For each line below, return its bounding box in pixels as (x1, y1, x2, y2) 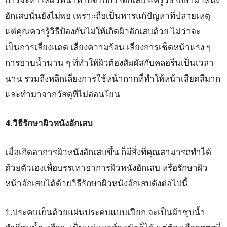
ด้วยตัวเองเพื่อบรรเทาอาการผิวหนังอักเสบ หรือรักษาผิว (5, 162, 208, 174)
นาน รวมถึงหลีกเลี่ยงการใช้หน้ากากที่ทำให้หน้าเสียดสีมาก (5, 72, 220, 85)
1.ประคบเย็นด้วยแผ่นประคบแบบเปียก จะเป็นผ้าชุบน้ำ (5, 206, 205, 218)
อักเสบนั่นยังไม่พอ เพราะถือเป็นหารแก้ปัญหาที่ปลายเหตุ (5, 10, 210, 22)
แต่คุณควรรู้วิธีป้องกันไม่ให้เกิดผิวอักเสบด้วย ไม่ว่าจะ (5, 25, 201, 37)
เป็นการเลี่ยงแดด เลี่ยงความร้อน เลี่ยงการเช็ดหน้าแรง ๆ (5, 41, 211, 53)
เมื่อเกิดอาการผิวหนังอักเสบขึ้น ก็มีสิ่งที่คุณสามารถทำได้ (5, 146, 211, 158)
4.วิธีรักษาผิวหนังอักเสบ (5, 117, 93, 129)
